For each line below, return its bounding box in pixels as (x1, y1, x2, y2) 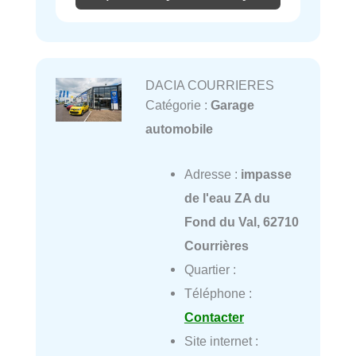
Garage (210, 98, 254, 113)
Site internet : (184, 333, 258, 348)
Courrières (184, 238, 249, 253)
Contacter (184, 309, 244, 324)
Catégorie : (145, 98, 211, 113)
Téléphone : (184, 285, 252, 300)
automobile (145, 122, 213, 137)
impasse (240, 166, 292, 181)
